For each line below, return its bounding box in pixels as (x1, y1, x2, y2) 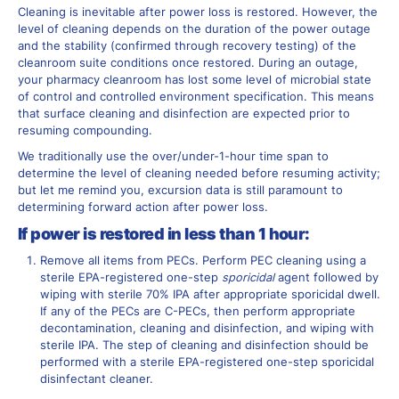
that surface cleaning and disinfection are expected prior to (18, 107, 350, 121)
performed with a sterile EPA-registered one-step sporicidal (40, 355, 374, 370)
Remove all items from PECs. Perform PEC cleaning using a (40, 254, 366, 268)
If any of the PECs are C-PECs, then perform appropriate (40, 305, 355, 319)
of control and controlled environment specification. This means (18, 90, 374, 104)
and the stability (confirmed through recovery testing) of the (18, 39, 356, 53)
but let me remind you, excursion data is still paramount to (18, 183, 343, 197)
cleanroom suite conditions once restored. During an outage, (18, 56, 358, 70)
